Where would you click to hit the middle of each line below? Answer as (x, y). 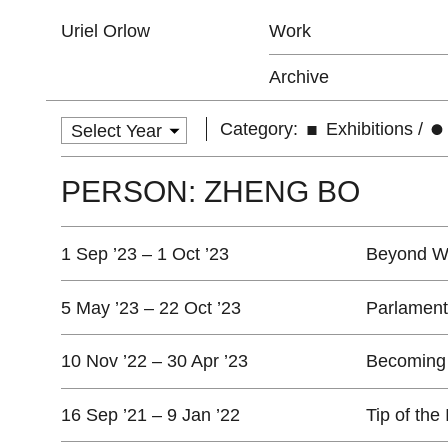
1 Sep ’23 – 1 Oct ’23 (144, 253)
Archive (299, 77)
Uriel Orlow (105, 31)
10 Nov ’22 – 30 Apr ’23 (154, 361)
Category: (259, 129)
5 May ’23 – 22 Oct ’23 (150, 307)
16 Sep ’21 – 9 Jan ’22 (150, 415)
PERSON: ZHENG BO (210, 191)
